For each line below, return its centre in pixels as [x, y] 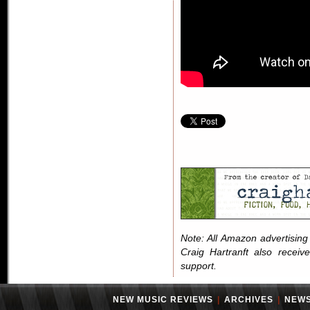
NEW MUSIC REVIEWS [163, 300]
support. [199, 266]
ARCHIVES [249, 300]
